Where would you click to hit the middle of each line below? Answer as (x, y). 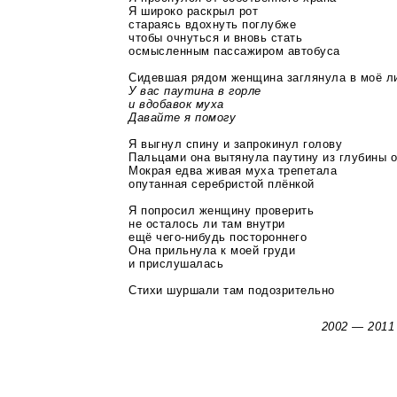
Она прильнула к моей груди (212, 250)
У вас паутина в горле (195, 90)
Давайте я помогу (183, 117)
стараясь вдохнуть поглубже (213, 24)
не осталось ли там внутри (207, 223)
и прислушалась (176, 263)
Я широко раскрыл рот (194, 11)
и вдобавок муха (176, 104)
